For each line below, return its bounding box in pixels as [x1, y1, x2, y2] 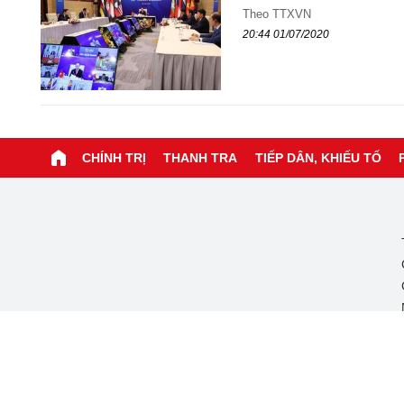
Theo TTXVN [242, 7, 311, 22]
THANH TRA [163, 150, 238, 165]
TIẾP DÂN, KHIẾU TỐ [254, 150, 381, 165]
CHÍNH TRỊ [81, 150, 146, 165]
